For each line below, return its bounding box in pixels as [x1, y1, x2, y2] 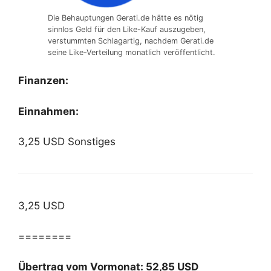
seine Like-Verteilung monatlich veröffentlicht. [48, 47, 215, 57]
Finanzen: [18, 74, 68, 87]
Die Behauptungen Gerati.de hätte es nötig [48, 13, 203, 22]
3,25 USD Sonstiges [18, 135, 116, 148]
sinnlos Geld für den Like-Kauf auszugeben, [48, 24, 206, 34]
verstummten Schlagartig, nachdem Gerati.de [48, 36, 214, 45]
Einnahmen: [18, 105, 79, 117]
